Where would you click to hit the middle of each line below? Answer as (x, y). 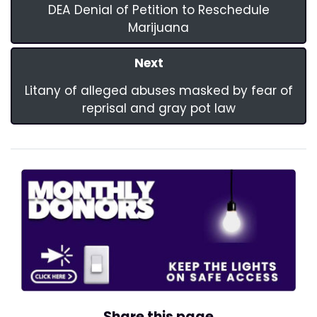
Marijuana (158, 28)
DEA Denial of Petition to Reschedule (158, 10)
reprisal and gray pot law (158, 109)
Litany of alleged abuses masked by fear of (158, 91)
